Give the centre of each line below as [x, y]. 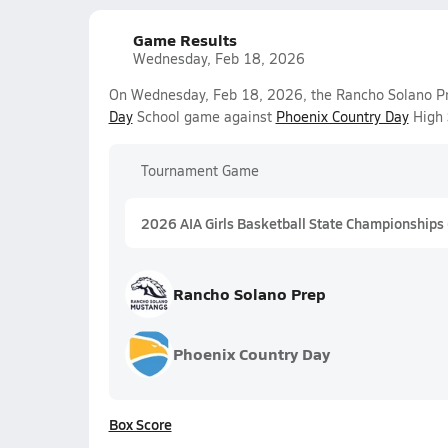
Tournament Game [199, 170]
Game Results [184, 39]
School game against [204, 116]
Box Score [140, 424]
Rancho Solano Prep [249, 293]
